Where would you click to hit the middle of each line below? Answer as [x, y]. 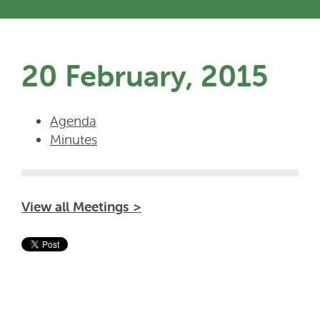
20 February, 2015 [145, 75]
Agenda [73, 121]
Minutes [74, 140]
